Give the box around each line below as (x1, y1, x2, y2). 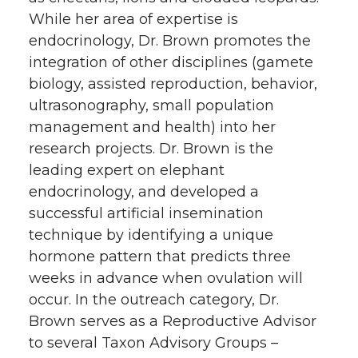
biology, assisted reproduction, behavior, (29, 75, 317, 93)
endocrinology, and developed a (29, 183, 259, 201)
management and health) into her (29, 118, 276, 136)
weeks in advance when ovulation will (29, 269, 303, 287)
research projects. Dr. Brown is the (29, 140, 273, 157)
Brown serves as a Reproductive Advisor (29, 312, 316, 330)
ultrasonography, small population (29, 97, 274, 114)
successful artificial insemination (29, 205, 264, 222)
